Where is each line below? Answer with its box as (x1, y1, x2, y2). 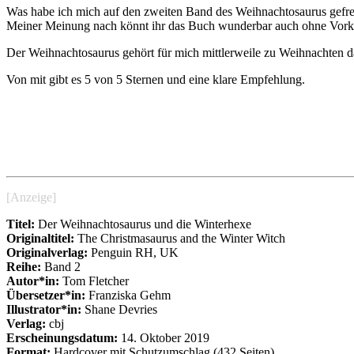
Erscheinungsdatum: (6, 330, 118, 345)
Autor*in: (6, 273, 59, 288)
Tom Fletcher (59, 273, 129, 288)
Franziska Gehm (85, 288, 171, 302)
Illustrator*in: (6, 302, 81, 316)
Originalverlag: (6, 245, 88, 259)
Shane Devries (81, 302, 157, 316)
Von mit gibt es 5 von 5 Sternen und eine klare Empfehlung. (6, 72, 305, 86)
